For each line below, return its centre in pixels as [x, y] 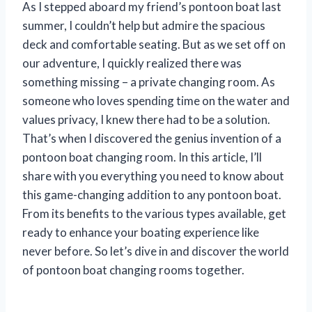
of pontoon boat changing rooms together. [133, 270]
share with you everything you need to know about [153, 176]
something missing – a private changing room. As [149, 82]
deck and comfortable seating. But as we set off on [154, 45]
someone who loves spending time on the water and [156, 101]
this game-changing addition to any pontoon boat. [152, 195]
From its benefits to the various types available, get [154, 214]
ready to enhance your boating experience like [141, 233]
